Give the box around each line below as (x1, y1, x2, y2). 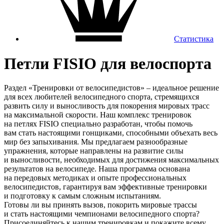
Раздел (4, 83, 26, 92)
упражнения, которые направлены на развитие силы (4, 146, 183, 155)
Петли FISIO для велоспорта (4, 54, 211, 72)
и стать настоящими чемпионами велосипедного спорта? (4, 209, 199, 218)
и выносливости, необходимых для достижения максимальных (4, 155, 219, 164)
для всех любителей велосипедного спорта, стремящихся (4, 92, 199, 101)
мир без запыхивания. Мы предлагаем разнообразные (4, 137, 187, 146)
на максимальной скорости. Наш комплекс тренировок (4, 110, 191, 119)
